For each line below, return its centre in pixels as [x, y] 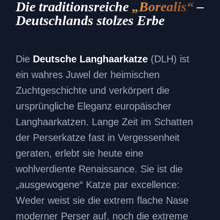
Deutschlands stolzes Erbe [90, 21]
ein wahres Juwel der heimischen [88, 75]
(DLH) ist [169, 59]
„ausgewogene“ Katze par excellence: [98, 185]
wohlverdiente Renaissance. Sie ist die [99, 169]
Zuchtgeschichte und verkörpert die [93, 91]
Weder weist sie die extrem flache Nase [102, 201]
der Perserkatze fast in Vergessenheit [98, 138]
